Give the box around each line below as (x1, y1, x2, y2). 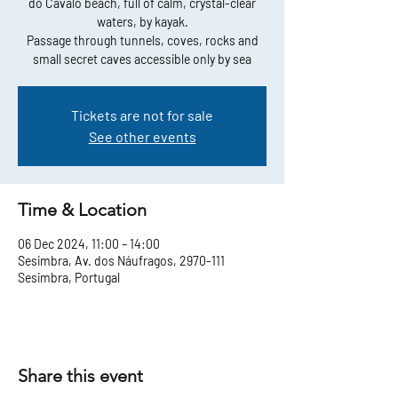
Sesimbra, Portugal (18, 270, 120, 286)
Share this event (18, 365, 143, 387)
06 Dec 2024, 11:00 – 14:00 (18, 236, 160, 252)
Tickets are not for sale (71, 107, 213, 124)
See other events (88, 128, 196, 146)
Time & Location (18, 199, 147, 221)
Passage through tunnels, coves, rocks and (26, 33, 259, 49)
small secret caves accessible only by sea (33, 52, 251, 68)
